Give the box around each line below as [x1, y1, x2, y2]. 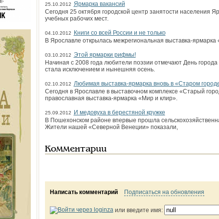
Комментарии [44, 145, 107, 153]
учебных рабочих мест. [44, 15, 111, 22]
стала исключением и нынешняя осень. [44, 66, 155, 73]
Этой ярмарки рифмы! [73, 51, 136, 58]
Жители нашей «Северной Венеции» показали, [44, 123, 178, 131]
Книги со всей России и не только [73, 29, 166, 36]
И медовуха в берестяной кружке [73, 109, 165, 116]
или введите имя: [113, 206, 164, 214]
